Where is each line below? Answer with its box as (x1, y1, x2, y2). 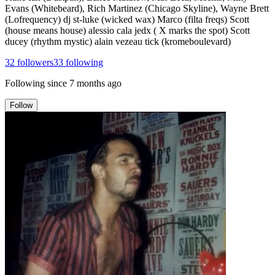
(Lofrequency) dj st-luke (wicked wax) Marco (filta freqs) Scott (5, 14, 249, 25)
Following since (5, 77, 67, 88)
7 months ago (69, 77, 122, 88)
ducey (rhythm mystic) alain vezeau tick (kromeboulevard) (5, 36, 231, 47)
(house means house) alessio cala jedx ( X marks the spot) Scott (5, 25, 250, 36)
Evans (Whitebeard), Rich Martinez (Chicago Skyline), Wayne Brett (5, 2, 269, 14)
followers (15, 56, 53, 68)
